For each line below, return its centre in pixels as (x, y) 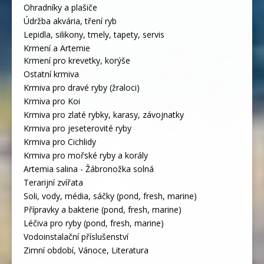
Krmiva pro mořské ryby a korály (86, 155)
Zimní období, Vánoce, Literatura (86, 250)
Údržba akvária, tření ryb (70, 21)
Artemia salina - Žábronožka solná (89, 169)
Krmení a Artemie (57, 48)
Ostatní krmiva (51, 74)
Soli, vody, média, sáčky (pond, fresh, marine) (110, 196)
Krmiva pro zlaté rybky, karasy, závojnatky (104, 114)
